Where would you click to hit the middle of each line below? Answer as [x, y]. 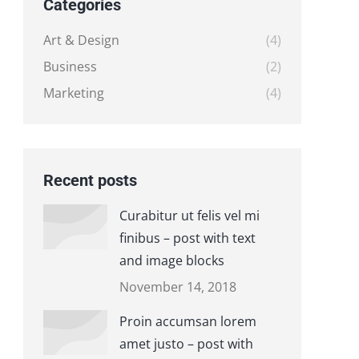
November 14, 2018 [177, 287]
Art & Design [81, 40]
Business [70, 67]
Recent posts [90, 180]
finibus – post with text [187, 238]
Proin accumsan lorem [188, 321]
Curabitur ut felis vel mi [189, 216]
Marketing [73, 93]
